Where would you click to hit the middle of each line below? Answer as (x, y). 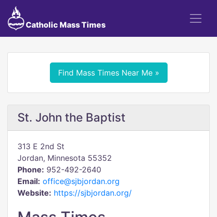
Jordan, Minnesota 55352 (65, 158)
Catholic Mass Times (65, 25)
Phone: (31, 170)
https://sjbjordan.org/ (93, 193)
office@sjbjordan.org (81, 181)
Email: (29, 181)
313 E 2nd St (41, 146)
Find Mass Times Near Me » (108, 73)
